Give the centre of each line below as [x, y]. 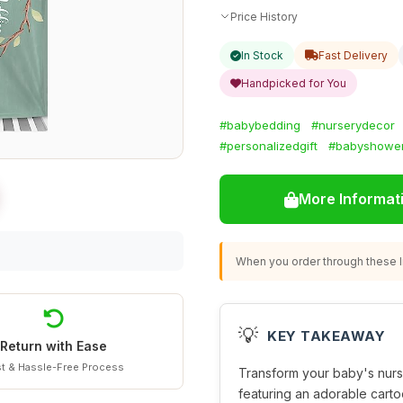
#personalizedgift [269, 146]
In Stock [262, 55]
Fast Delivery [353, 55]
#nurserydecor [353, 125]
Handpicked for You [294, 83]
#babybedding [260, 125]
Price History [264, 16]
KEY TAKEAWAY [326, 336]
